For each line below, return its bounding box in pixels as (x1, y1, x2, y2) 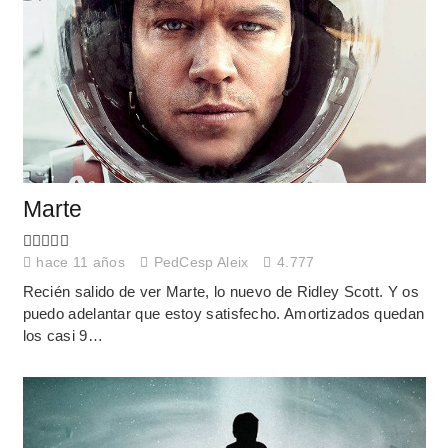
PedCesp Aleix (153, 254, 249, 270)
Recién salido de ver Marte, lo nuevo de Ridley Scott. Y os (22, 283, 419, 301)
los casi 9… (22, 327, 103, 345)
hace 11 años (36, 254, 125, 270)
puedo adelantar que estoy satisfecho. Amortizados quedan (22, 305, 425, 323)
